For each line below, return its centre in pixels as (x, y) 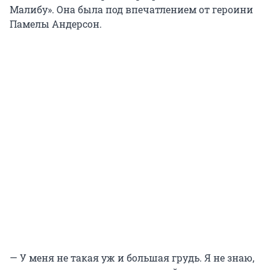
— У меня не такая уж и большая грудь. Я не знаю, (132, 258)
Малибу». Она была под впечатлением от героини (131, 10)
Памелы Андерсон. (56, 24)
